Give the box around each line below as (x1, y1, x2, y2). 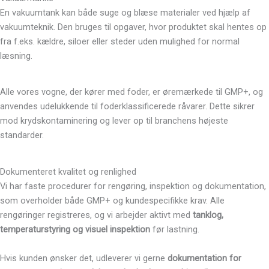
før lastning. (150, 224, 199, 235)
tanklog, (193, 210, 223, 220)
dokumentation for (168, 253, 241, 264)
